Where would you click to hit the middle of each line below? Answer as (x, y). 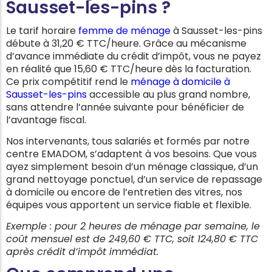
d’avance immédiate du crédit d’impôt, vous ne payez (134, 56)
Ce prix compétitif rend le (68, 82)
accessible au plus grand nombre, (170, 95)
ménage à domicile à (180, 82)
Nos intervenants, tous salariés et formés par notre (128, 141)
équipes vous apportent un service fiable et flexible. (130, 205)
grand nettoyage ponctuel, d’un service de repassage (134, 180)
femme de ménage (124, 31)
